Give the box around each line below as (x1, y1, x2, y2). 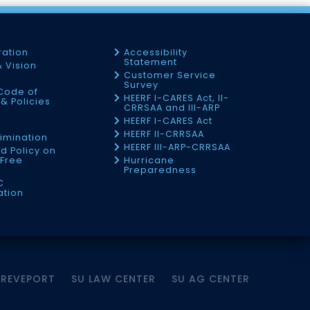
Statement (124, 56, 177, 68)
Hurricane (124, 154, 175, 166)
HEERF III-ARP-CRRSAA (124, 141, 231, 153)
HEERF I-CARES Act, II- (124, 92, 230, 104)
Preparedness (124, 164, 197, 176)
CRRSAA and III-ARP (124, 102, 220, 113)
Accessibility (124, 46, 188, 58)
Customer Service (124, 69, 217, 81)
